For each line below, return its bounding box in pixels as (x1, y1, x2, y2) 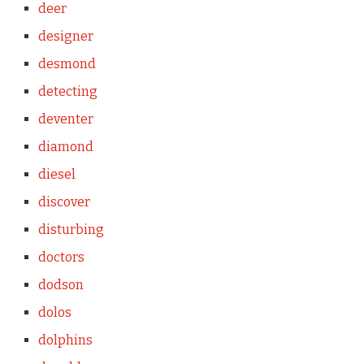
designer (37, 28, 93, 44)
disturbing (37, 222, 104, 237)
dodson (37, 277, 84, 292)
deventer (37, 111, 93, 127)
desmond (37, 56, 96, 71)
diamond (37, 139, 93, 154)
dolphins (37, 332, 93, 348)
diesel (37, 167, 76, 182)
